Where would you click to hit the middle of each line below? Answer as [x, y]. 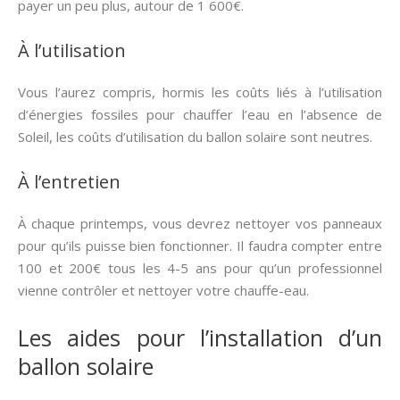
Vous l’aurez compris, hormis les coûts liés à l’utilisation [200, 92]
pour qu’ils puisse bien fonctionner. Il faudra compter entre [200, 246]
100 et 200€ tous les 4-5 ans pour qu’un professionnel [200, 268]
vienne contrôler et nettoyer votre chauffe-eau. [163, 290]
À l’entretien [69, 182]
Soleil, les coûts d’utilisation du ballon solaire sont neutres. [195, 137]
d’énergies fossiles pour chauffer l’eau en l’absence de [200, 114]
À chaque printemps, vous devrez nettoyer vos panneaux [200, 223]
